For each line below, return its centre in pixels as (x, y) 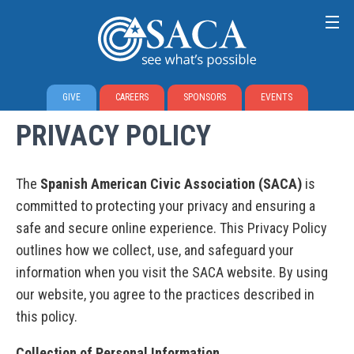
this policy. (47, 317)
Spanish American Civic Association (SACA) (171, 184)
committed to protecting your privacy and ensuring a (166, 206)
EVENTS (276, 97)
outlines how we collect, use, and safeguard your (155, 250)
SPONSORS (204, 97)
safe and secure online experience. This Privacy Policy (171, 228)
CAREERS (132, 97)
